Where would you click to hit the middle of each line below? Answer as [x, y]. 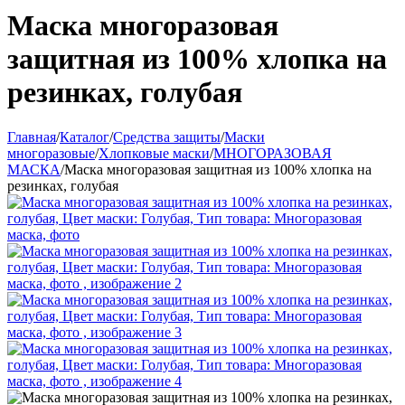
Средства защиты [167, 137]
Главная [32, 137]
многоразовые [51, 153]
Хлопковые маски [154, 153]
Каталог [85, 137]
